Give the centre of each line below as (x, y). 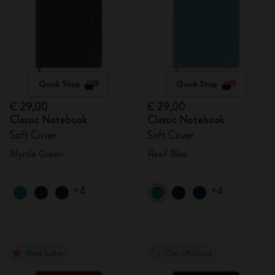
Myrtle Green (37, 154)
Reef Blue (167, 154)
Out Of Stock (188, 253)
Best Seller (45, 253)
